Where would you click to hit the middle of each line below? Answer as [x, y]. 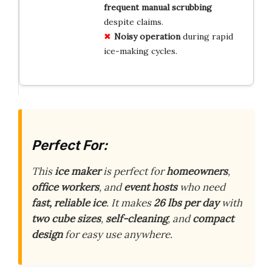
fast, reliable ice [69, 203]
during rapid [206, 36]
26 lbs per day [186, 203]
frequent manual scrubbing [158, 7]
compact [213, 219]
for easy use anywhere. [117, 235]
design [47, 235]
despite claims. [133, 22]
